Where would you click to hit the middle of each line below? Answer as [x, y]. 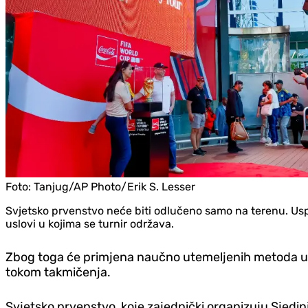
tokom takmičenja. [58, 273]
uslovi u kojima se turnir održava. [90, 224]
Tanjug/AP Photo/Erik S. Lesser [114, 187]
